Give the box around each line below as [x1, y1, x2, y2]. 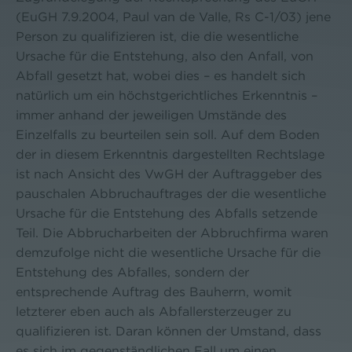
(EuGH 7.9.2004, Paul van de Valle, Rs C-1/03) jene [16, 9, 331, 24]
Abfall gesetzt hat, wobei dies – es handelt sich [16, 68, 306, 83]
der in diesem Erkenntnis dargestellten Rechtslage [16, 147, 324, 162]
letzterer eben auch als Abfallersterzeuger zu [16, 304, 291, 319]
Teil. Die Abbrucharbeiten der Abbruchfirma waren [16, 225, 328, 240]
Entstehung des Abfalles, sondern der [16, 265, 249, 280]
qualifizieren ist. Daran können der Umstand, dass [16, 324, 321, 339]
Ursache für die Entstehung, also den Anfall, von [16, 49, 313, 64]
